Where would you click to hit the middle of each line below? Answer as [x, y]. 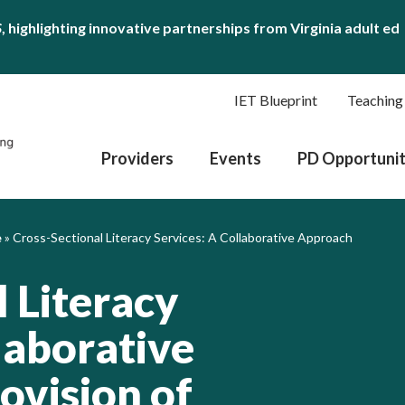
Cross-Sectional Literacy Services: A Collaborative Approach [183, 237]
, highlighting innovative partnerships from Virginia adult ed [201, 28]
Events [235, 158]
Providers [137, 158]
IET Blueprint [276, 100]
